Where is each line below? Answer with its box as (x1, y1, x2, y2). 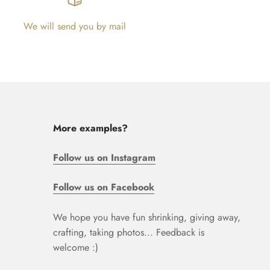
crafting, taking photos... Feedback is (52, 225, 204, 239)
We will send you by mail (24, 19, 126, 33)
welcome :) (52, 240, 98, 254)
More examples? (52, 121, 128, 135)
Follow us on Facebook (52, 180, 154, 194)
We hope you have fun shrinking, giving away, (52, 210, 240, 224)
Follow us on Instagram (52, 150, 155, 165)
